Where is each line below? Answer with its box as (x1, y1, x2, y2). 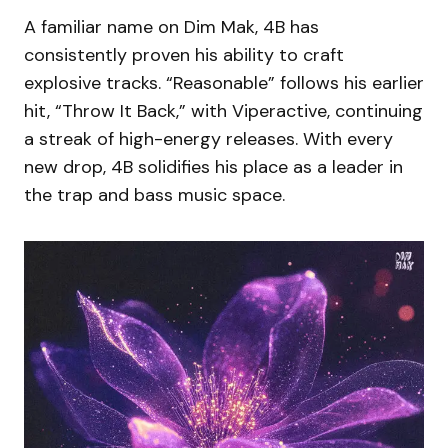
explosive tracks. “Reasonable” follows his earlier (24, 70, 424, 95)
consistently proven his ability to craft (24, 42, 344, 67)
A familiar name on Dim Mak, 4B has (24, 14, 319, 39)
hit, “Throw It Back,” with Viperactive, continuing (24, 98, 423, 123)
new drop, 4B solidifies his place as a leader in (24, 154, 403, 179)
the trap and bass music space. (24, 182, 285, 207)
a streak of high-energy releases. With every (24, 126, 393, 151)
